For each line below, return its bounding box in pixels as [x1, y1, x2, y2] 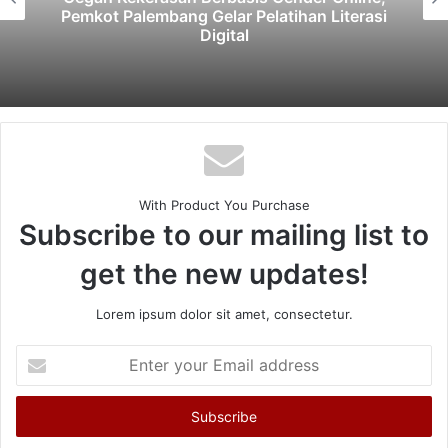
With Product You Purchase [138, 197, 310, 214]
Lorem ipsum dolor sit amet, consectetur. [95, 306, 353, 323]
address [15, 409, 65, 426]
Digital [199, 24, 249, 45]
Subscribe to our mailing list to [19, 218, 429, 253]
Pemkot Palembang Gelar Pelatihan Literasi [61, 5, 387, 26]
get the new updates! [79, 257, 369, 292]
